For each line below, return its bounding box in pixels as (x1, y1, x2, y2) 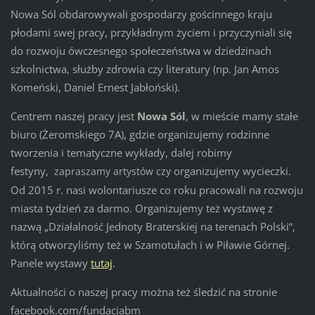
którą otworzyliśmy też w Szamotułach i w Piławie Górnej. (10, 237, 290, 252)
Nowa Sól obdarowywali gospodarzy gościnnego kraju (10, 6, 272, 21)
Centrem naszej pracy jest (10, 108, 137, 123)
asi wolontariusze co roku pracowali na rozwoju (72, 182, 303, 197)
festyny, (10, 163, 54, 178)
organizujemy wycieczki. (173, 163, 291, 178)
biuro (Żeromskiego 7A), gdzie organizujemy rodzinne (10, 127, 269, 141)
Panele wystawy (10, 255, 91, 270)
